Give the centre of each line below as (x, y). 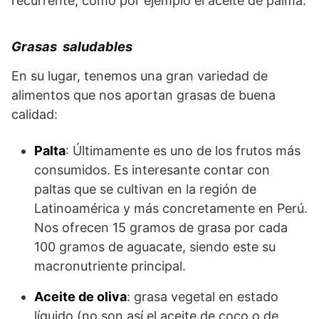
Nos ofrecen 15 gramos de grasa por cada (161, 228)
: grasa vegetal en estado (203, 297)
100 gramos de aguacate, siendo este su (155, 247)
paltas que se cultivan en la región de (145, 189)
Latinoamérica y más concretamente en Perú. (171, 209)
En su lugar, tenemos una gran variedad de (140, 76)
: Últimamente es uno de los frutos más (183, 151)
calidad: (35, 115)
